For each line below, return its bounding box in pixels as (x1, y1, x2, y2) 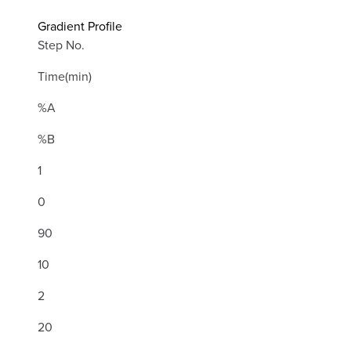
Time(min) (38, 67, 92, 85)
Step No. (38, 36, 85, 54)
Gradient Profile (38, 17, 122, 35)
